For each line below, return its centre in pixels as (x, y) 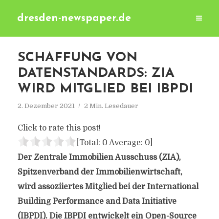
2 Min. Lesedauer (111, 106)
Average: (126, 143)
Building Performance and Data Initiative (97, 201)
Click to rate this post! (59, 128)
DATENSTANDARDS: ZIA (96, 74)
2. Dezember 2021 (46, 106)
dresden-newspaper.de (74, 18)
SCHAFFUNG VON (77, 58)
